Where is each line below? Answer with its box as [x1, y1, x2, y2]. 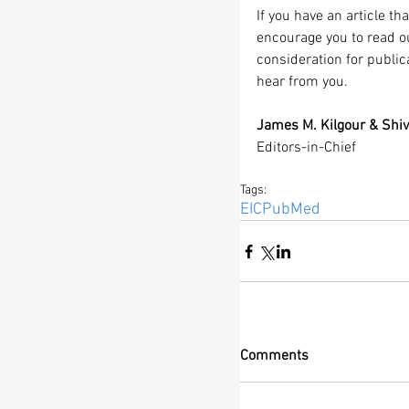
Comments [240, 347, 309, 366]
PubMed [262, 200, 320, 220]
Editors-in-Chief [257, 139, 356, 158]
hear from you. [257, 73, 348, 92]
